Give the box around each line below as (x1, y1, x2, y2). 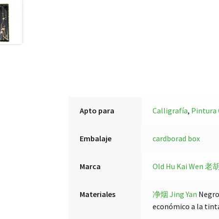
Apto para (79, 105, 114, 115)
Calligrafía (152, 105, 188, 115)
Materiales (79, 189, 115, 199)
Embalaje (79, 133, 111, 143)
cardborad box (152, 133, 200, 143)
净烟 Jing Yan (152, 189, 197, 199)
